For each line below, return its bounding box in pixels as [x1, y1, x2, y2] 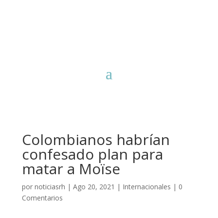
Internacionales [122, 182, 171, 191]
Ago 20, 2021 [73, 182, 115, 191]
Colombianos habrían [21, 129, 170, 149]
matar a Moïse [21, 159, 120, 179]
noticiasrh [34, 182, 65, 191]
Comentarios [21, 193, 63, 202]
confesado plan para [21, 144, 163, 164]
